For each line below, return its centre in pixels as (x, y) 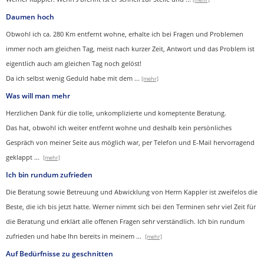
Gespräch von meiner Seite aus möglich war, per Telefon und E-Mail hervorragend (130, 143)
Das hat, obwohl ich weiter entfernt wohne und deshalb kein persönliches (119, 128)
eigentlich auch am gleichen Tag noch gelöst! (74, 64)
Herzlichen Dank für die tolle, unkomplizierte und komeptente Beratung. (116, 113)
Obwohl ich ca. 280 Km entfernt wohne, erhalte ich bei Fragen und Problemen (125, 34)
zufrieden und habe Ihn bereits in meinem (71, 236)
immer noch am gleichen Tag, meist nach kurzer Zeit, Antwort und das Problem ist (130, 49)
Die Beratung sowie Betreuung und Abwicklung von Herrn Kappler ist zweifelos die (132, 192)
